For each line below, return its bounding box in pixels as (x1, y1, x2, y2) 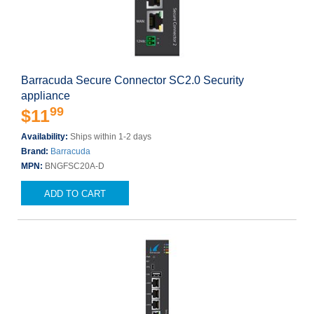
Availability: (21, 132, 70, 142)
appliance (21, 90, 70, 102)
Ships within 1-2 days (70, 132, 151, 142)
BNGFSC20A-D (45, 161, 104, 171)
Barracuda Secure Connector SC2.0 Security (21, 74, 244, 86)
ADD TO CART (44, 189, 106, 199)
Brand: (21, 146, 50, 156)
